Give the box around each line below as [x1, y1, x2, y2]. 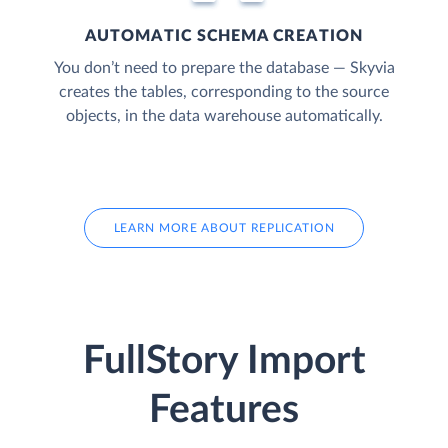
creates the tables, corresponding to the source [59, 83, 389, 100]
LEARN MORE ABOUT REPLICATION [113, 221, 335, 234]
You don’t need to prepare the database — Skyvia [53, 59, 395, 76]
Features [149, 391, 299, 431]
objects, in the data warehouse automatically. [65, 107, 383, 124]
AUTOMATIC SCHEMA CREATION [85, 27, 363, 44]
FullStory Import [82, 342, 366, 382]
